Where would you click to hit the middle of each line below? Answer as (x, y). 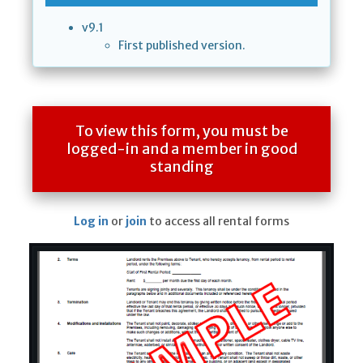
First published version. (182, 46)
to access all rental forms (218, 222)
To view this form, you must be (181, 131)
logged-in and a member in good (181, 149)
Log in (91, 222)
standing (181, 167)
